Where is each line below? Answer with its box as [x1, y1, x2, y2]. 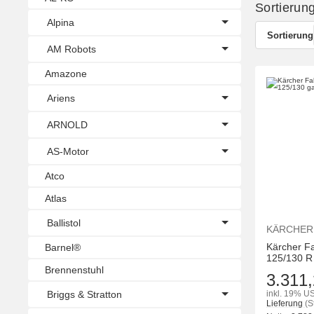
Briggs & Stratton [47, 288, 122, 300]
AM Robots [47, 43, 96, 55]
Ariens [47, 92, 75, 104]
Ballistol [47, 217, 81, 228]
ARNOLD [47, 118, 88, 130]
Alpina [47, 16, 74, 28]
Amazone [45, 67, 87, 79]
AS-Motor [47, 145, 89, 157]
